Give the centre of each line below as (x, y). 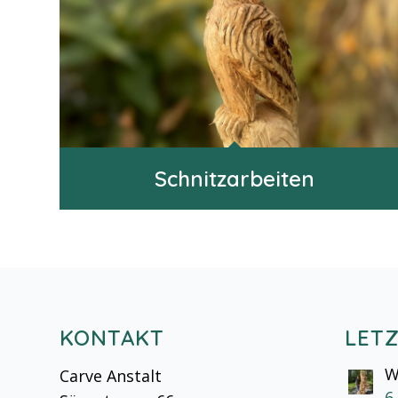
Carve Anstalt (111, 375)
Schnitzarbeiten (235, 178)
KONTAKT (112, 338)
